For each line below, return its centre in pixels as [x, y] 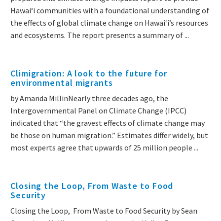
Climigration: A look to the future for [89, 74]
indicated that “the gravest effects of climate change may [108, 123]
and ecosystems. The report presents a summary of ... [100, 35]
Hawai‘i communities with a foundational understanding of [110, 11]
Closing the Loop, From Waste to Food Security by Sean [104, 211]
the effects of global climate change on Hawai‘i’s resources [109, 23]
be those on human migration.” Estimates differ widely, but [109, 135]
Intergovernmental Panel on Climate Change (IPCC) [98, 111]
